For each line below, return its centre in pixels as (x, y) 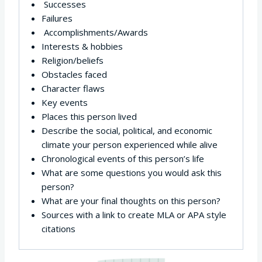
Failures (57, 18)
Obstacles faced (74, 75)
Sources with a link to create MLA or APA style (134, 215)
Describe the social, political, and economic (127, 131)
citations (58, 229)
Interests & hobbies (82, 46)
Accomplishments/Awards (96, 32)
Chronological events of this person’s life (123, 159)
